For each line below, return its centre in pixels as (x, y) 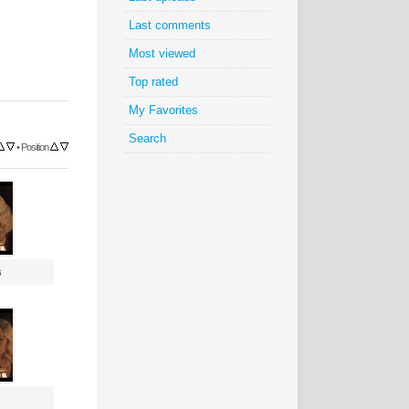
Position (35, 147)
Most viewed (162, 53)
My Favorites (163, 110)
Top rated (153, 82)
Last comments (170, 25)
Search (147, 138)
